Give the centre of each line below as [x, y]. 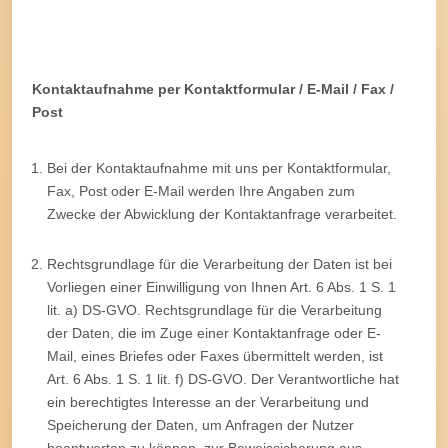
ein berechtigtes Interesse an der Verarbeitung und [208, 401]
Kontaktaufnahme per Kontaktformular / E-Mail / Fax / [213, 88]
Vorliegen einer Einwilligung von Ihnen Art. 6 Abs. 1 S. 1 [221, 286]
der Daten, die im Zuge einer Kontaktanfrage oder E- [214, 332]
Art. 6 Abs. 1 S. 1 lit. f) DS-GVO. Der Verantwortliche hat [223, 378]
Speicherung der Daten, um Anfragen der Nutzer [200, 424]
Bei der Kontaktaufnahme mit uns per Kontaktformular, [219, 167]
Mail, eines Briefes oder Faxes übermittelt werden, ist [215, 355]
